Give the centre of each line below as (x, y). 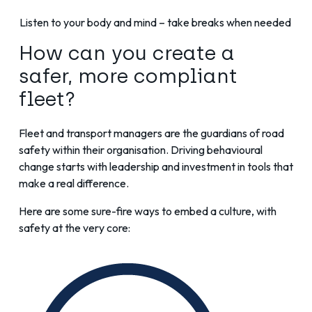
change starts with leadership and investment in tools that (156, 167)
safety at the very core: (75, 228)
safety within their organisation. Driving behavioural (141, 150)
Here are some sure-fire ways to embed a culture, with (148, 211)
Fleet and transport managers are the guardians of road (151, 133)
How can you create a (127, 53)
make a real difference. (74, 184)
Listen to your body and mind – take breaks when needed (155, 23)
